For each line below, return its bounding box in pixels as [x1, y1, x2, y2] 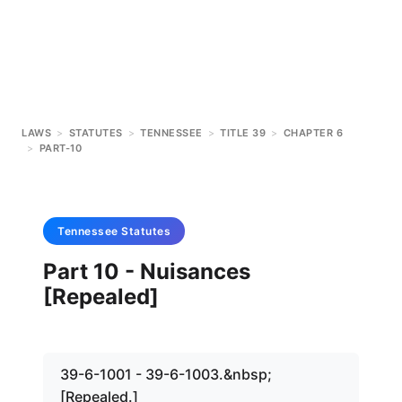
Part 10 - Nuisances [43, 258, 250, 284]
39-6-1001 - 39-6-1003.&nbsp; [60, 365, 272, 383]
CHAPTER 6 [283, 127, 343, 139]
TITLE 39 [220, 127, 266, 139]
